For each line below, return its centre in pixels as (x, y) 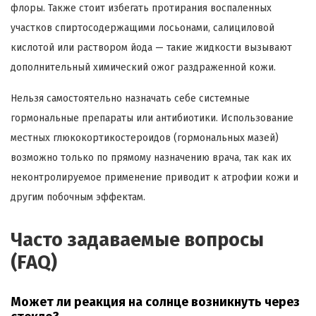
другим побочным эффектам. (78, 197)
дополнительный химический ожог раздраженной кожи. (143, 68)
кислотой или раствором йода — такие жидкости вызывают (151, 48)
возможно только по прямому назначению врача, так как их (151, 158)
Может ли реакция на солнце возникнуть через (155, 302)
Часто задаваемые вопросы (137, 240)
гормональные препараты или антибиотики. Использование (152, 119)
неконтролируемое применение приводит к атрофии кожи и (154, 178)
